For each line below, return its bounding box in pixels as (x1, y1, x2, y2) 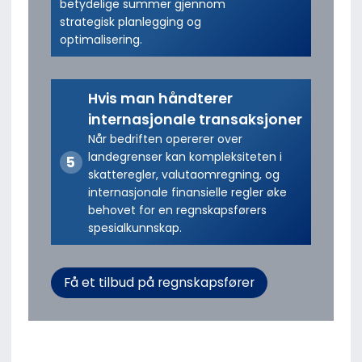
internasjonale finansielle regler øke (87, 183, 287, 200)
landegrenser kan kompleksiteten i (87, 148, 282, 165)
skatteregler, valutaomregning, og (87, 166, 280, 183)
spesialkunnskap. (87, 219, 182, 236)
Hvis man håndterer (87, 88, 233, 108)
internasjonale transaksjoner (87, 109, 302, 129)
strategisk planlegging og (59, 13, 201, 30)
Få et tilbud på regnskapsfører (63, 273, 255, 293)
